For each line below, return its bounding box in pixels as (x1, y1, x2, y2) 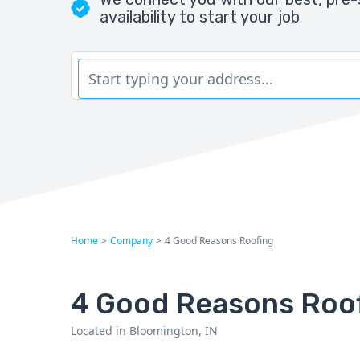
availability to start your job (100, 7, 300, 27)
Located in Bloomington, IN (71, 323, 218, 339)
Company (110, 234, 153, 248)
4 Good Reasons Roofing (165, 234, 273, 248)
